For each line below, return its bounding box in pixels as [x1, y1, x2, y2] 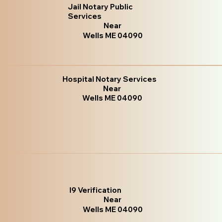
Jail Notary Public [68, 1, 133, 11]
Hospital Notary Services [62, 74, 157, 84]
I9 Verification [69, 185, 122, 195]
